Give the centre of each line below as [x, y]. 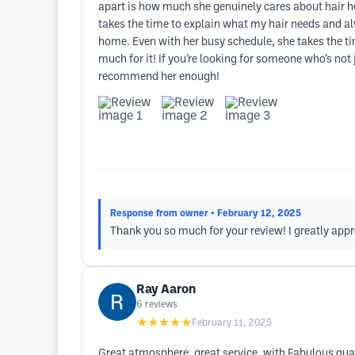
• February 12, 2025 [256, 214]
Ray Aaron [166, 290]
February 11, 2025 [232, 323]
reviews [161, 305]
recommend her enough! [159, 77]
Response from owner [159, 214]
